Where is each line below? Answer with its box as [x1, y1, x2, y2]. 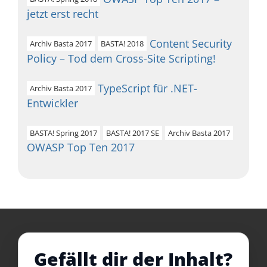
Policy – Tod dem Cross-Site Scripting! [27, 51, 216, 66]
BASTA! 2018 [101, 38, 144, 49]
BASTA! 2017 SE [106, 128, 159, 138]
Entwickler [27, 96, 78, 110]
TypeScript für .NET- [98, 81, 197, 95]
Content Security [150, 36, 232, 51]
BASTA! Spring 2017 [30, 128, 97, 138]
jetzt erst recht [27, 7, 98, 21]
